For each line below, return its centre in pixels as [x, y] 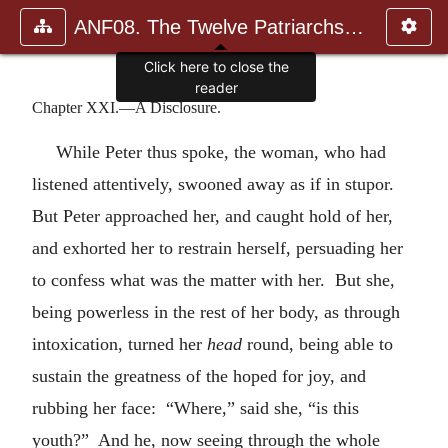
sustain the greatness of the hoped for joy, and [199, 375]
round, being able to [317, 343]
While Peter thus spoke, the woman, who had [221, 151]
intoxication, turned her [119, 343]
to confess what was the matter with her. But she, [213, 279]
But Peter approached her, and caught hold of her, [212, 215]
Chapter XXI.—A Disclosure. [126, 107]
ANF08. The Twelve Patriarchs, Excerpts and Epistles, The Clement [354, 27]
